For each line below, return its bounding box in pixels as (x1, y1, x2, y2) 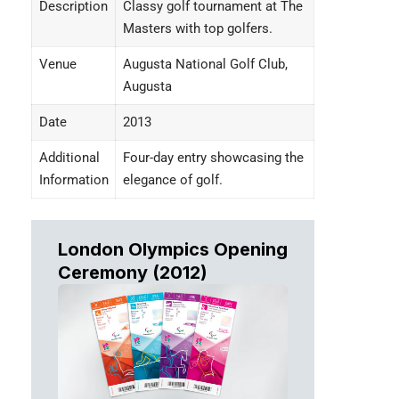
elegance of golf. (122, 172, 223, 189)
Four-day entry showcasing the (122, 150, 304, 167)
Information (38, 172, 109, 189)
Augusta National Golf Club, (122, 56, 288, 73)
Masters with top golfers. (122, 20, 273, 37)
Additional (38, 150, 100, 167)
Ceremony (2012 (58, 262, 200, 284)
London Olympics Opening (58, 239, 288, 261)
